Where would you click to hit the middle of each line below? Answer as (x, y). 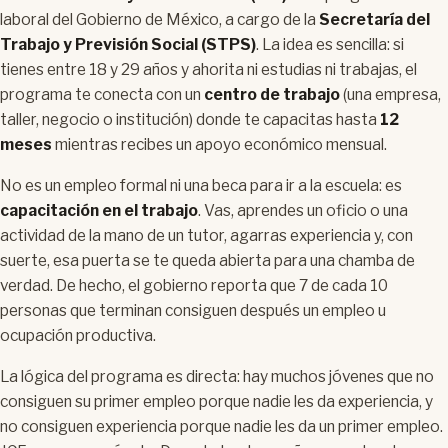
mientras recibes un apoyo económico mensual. (219, 145)
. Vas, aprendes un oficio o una (303, 211)
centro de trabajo (272, 95)
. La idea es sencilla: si (330, 45)
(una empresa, (390, 95)
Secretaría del (374, 20)
